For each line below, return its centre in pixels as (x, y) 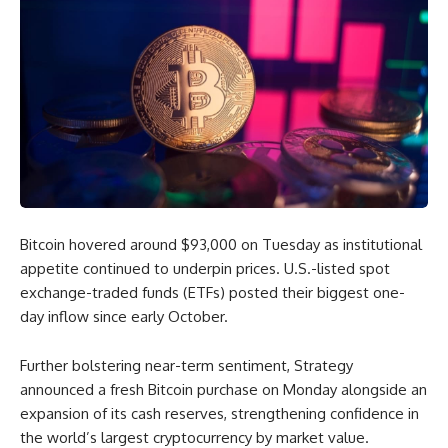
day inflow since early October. (124, 316)
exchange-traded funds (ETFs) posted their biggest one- (212, 292)
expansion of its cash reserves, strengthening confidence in (219, 413)
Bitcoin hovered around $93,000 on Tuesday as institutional (221, 244)
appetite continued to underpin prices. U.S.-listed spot (205, 268)
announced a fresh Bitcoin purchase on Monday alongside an (223, 389)
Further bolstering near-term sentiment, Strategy (186, 365)
